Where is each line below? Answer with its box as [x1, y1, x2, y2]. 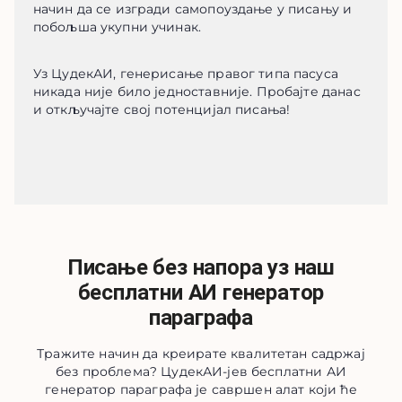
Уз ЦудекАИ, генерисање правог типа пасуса [32, 66, 338, 82]
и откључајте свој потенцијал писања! [32, 101, 291, 118]
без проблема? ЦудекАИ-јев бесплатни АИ [56, 363, 346, 380]
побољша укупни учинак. [32, 19, 202, 35]
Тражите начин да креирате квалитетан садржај [37, 345, 365, 362]
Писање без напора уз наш [66, 255, 336, 280]
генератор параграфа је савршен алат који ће [45, 381, 357, 398]
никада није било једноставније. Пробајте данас [32, 83, 361, 100]
